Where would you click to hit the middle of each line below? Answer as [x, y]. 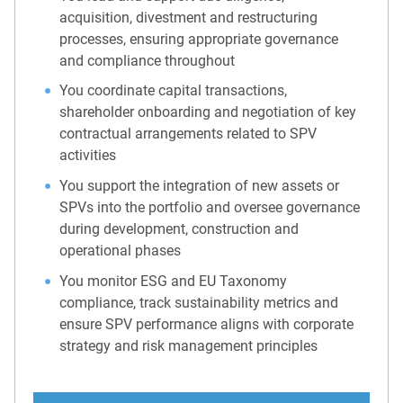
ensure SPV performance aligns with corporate [207, 324]
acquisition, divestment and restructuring [189, 17]
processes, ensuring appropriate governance [199, 39]
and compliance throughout [148, 60]
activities [88, 156]
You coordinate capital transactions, [174, 91]
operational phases [121, 251]
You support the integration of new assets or [200, 186]
